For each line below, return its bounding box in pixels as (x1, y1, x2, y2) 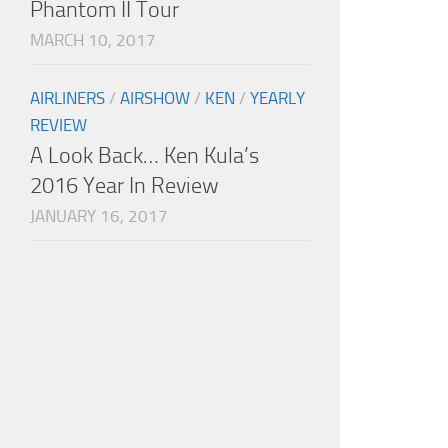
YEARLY (250, 88, 305, 109)
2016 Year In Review (30, 172, 219, 200)
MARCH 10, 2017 (30, 30, 156, 51)
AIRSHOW (120, 88, 190, 109)
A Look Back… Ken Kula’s (30, 142, 259, 170)
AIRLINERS (30, 88, 105, 109)
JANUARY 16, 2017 (30, 206, 168, 227)
